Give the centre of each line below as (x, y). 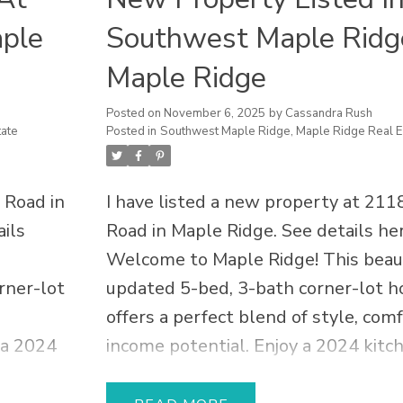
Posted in (132, 132)
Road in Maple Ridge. (194, 231)
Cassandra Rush (329, 114)
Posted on (135, 114)
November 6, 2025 (215, 114)
